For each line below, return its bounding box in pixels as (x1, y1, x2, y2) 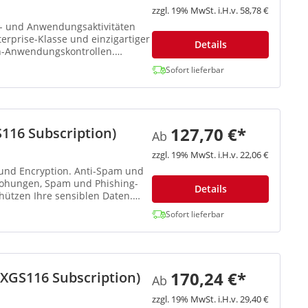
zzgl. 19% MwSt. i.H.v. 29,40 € (152, 293, 269, 306)
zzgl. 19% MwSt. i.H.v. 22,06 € (152, 148, 269, 162)
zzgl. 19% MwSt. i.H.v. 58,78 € (152, 4, 269, 17)
